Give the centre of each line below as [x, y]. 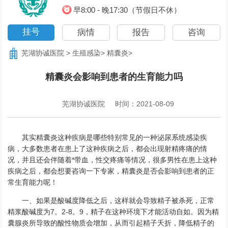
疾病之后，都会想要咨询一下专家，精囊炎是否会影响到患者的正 [111, 171]
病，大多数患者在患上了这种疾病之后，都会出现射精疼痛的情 [108, 148]
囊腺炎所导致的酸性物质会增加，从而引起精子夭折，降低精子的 [111, 223]
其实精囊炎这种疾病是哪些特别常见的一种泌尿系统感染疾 [115, 137]
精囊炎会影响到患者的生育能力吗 [114, 77]
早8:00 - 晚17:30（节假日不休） [127, 10]
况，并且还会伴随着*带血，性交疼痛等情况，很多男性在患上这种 [112, 160]
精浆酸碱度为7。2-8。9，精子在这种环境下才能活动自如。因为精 [113, 211]
